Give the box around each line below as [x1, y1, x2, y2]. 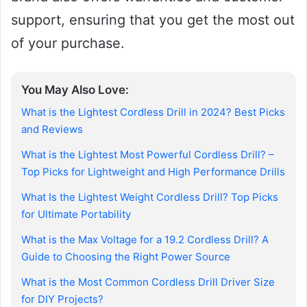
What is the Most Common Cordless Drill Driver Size [21, 275, 275, 289]
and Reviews [21, 123, 83, 136]
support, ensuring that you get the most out [11, 11, 295, 28]
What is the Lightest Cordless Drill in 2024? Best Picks [21, 106, 285, 119]
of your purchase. [11, 34, 125, 51]
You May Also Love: [21, 82, 129, 97]
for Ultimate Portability [21, 208, 131, 221]
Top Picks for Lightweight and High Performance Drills [21, 165, 285, 179]
